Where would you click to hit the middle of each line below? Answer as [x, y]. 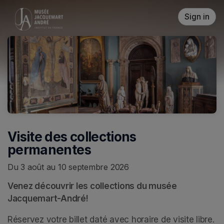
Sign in [197, 17]
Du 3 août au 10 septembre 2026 [68, 167]
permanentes [49, 150]
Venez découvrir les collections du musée [92, 186]
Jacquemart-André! [48, 198]
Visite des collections [72, 137]
